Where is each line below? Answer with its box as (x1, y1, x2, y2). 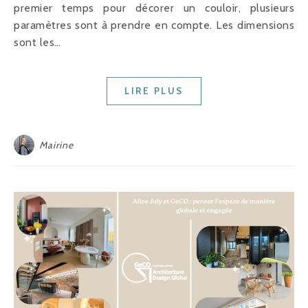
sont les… (14, 36, 61, 49)
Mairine (39, 139, 74, 152)
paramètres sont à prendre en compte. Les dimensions (14, 19, 294, 32)
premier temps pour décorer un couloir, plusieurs (14, 1, 294, 15)
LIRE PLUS (124, 85, 184, 97)
